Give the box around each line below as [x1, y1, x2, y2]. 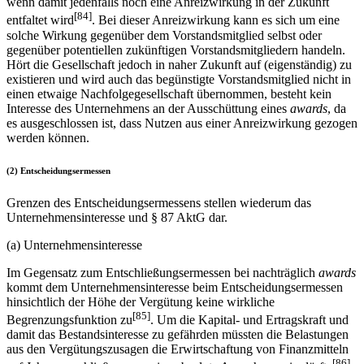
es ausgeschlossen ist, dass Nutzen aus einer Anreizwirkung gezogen [6, 115, 357, 130]
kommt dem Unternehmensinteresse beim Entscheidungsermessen [6, 279, 343, 294]
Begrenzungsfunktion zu [6, 312, 132, 327]
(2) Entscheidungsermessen [6, 165, 110, 175]
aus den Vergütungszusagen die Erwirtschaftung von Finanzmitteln [6, 341, 349, 356]
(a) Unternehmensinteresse [6, 237, 142, 252]
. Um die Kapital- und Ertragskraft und [150, 312, 349, 327]
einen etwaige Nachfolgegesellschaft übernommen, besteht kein [6, 86, 331, 101]
